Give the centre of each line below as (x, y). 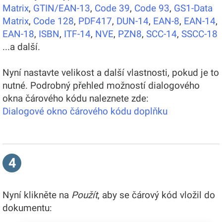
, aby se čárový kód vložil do (156, 195)
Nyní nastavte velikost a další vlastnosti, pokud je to (111, 72)
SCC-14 (162, 34)
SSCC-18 (199, 34)
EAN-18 (18, 34)
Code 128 (54, 21)
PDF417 (95, 21)
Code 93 (152, 8)
